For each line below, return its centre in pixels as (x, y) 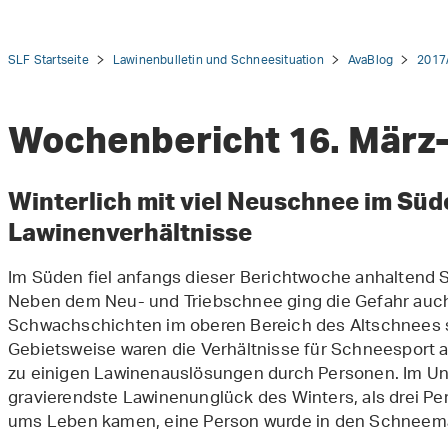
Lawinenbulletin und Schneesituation (218, 60)
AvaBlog (370, 60)
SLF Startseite (48, 60)
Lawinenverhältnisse (132, 231)
